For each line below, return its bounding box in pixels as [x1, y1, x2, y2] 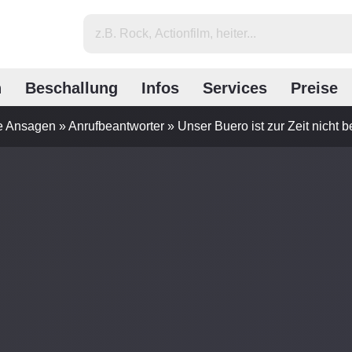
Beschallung [25, 79, 118, 97]
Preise [291, 79, 338, 97]
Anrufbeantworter [68, 119, 164, 133]
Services [203, 79, 267, 97]
